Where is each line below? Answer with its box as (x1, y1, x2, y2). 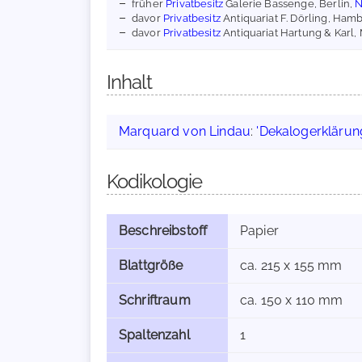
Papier (240, 223, 279, 238)
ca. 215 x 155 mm (240, 258, 343, 273)
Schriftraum (119, 293, 191, 308)
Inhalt (107, 70, 152, 94)
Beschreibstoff (119, 223, 208, 238)
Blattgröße (119, 258, 183, 273)
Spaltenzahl (119, 327, 190, 343)
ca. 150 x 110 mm (240, 293, 343, 308)
